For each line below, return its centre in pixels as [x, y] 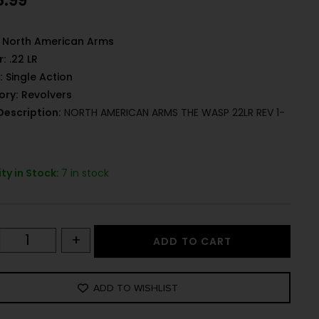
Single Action [40, 77]
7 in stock [85, 173]
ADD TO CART [193, 242]
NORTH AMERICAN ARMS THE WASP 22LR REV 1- [173, 113]
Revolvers [47, 95]
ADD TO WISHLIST [136, 288]
